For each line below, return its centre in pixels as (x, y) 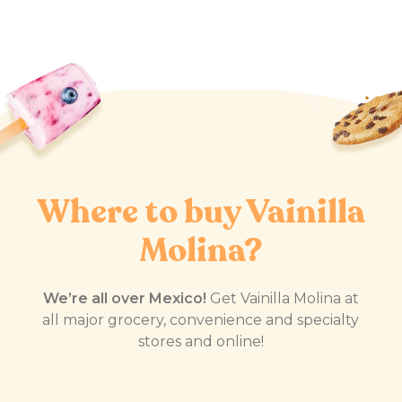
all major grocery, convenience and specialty (201, 319)
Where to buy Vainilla (201, 212)
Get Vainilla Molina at (282, 298)
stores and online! (201, 341)
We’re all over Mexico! (124, 298)
